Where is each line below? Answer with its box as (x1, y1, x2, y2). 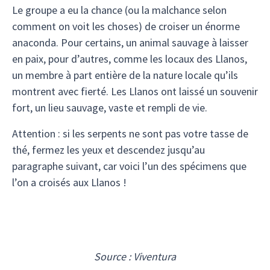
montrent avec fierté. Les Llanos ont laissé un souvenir (12, 84, 258, 98)
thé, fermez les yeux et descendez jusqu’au (12, 143, 205, 157)
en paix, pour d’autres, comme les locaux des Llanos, (12, 52, 247, 66)
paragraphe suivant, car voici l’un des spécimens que (12, 159, 246, 173)
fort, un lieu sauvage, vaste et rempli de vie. (12, 101, 207, 115)
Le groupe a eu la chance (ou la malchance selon (12, 3, 227, 17)
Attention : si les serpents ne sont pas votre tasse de (12, 127, 248, 140)
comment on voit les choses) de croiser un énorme (12, 19, 240, 33)
